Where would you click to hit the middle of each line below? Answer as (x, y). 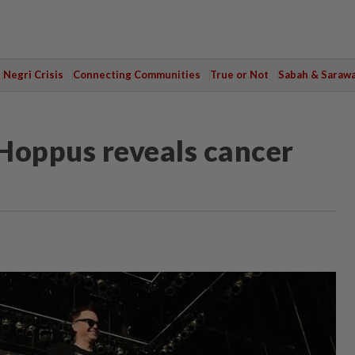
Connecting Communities (136, 74)
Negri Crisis (33, 74)
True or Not (239, 74)
